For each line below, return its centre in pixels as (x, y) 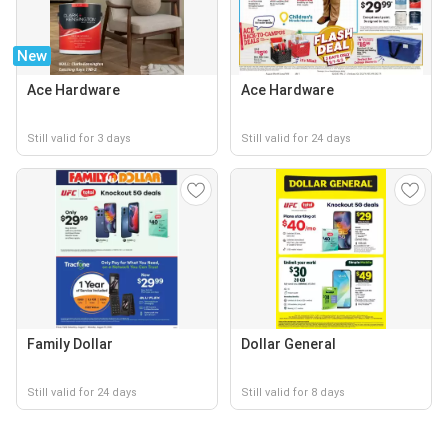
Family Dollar (70, 344)
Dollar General (288, 344)
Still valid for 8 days (293, 392)
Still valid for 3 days (79, 138)
